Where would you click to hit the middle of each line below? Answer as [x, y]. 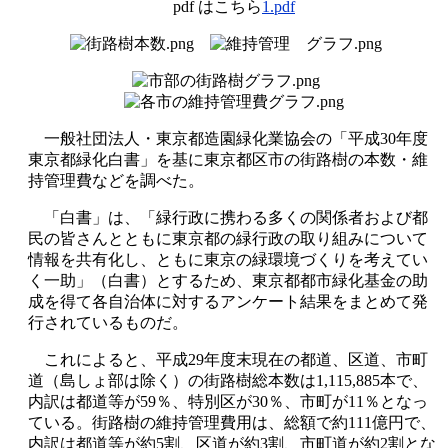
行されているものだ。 [108, 322]
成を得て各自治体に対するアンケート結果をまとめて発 [228, 301]
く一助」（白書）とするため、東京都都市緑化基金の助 [228, 280]
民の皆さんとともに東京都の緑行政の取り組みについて [228, 238]
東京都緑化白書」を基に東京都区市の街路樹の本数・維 [228, 159]
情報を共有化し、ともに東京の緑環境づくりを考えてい [228, 259]
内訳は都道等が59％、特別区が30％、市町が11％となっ [228, 401]
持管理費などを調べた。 [116, 180]
